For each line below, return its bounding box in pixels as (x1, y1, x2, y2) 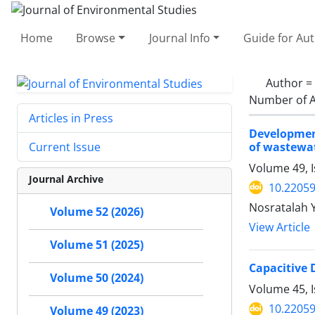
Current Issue (29, 139, 101, 155)
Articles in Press (29, 110, 113, 127)
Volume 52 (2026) (50, 204, 143, 220)
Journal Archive (29, 172, 103, 186)
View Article (249, 219, 310, 235)
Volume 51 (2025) (50, 237, 143, 253)
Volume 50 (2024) (50, 270, 143, 286)
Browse (76, 30, 116, 46)
